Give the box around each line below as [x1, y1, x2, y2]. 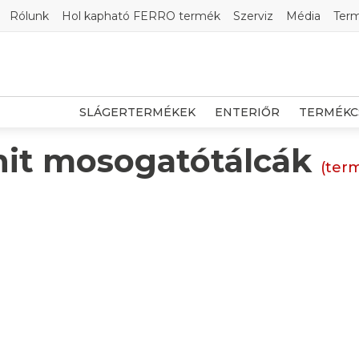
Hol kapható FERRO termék [62, 8, 220, 23]
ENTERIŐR [215, 105, 280, 119]
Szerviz [233, 8, 273, 23]
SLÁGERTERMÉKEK [79, 105, 196, 119]
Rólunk [10, 8, 49, 23]
